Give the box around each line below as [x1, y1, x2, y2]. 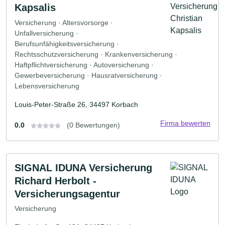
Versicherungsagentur [15, 188, 120, 199]
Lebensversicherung [15, 81, 79, 90]
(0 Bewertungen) [67, 121, 120, 129]
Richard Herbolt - [15, 175, 96, 186]
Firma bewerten [160, 119, 210, 127]
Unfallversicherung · [15, 29, 78, 37]
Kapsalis [15, 2, 56, 14]
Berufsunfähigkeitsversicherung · [15, 39, 119, 48]
